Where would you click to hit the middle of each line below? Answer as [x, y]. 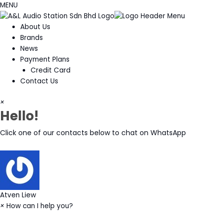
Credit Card [50, 71]
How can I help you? [40, 206]
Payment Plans [45, 60]
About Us [36, 27]
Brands [32, 38]
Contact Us [39, 81]
